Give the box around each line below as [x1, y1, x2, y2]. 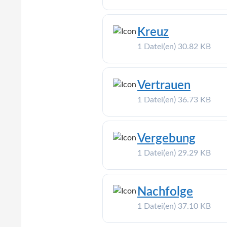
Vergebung [137, 132, 196, 145]
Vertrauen [137, 79, 191, 92]
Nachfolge [137, 185, 193, 198]
